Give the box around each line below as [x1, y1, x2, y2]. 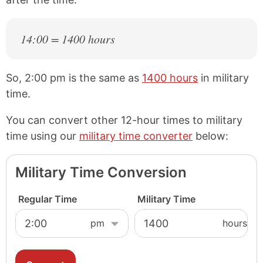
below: [193, 129, 228, 142]
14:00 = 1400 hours [21, 31, 115, 46]
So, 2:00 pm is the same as [6, 71, 142, 84]
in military [198, 71, 249, 84]
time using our [6, 129, 79, 142]
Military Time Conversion [15, 163, 187, 181]
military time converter [79, 129, 193, 142]
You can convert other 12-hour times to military [6, 113, 242, 126]
